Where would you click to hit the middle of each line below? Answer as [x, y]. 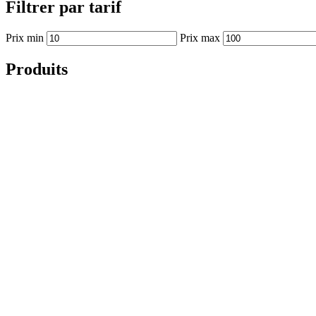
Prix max [200, 37]
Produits [37, 69]
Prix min [25, 37]
